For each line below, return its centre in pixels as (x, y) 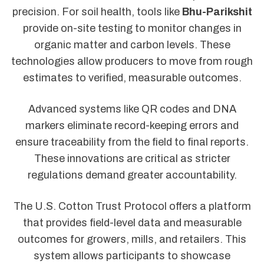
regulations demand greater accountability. (132, 175)
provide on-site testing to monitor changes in (132, 28)
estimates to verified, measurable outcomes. (132, 77)
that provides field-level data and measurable (132, 223)
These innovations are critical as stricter (132, 158)
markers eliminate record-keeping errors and (132, 125)
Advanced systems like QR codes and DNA (132, 109)
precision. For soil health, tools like (97, 11)
